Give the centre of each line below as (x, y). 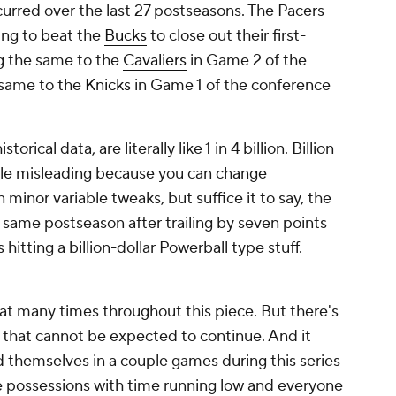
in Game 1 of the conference (231, 86)
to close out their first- (226, 36)
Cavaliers (155, 61)
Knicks (108, 86)
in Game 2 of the (247, 61)
